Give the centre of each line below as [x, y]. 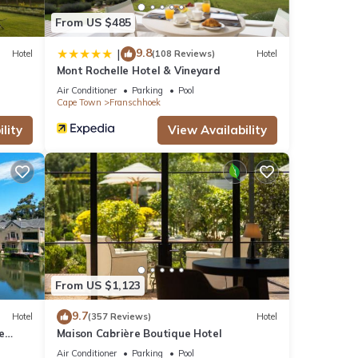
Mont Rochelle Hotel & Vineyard [138, 70]
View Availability [217, 129]
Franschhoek [135, 102]
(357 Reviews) [119, 317]
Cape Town [79, 102]
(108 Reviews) [183, 54]
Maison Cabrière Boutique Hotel [139, 333]
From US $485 [93, 23]
